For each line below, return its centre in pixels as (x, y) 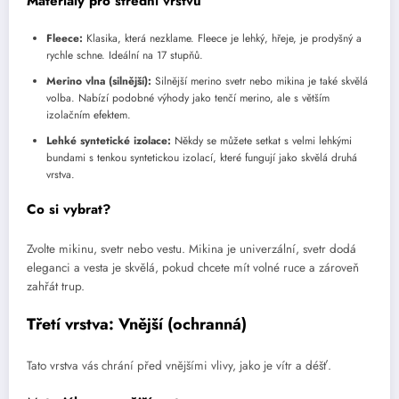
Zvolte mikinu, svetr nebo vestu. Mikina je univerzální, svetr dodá (191, 248)
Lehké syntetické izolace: (109, 141)
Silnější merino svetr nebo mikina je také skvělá (260, 81)
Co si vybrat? (69, 210)
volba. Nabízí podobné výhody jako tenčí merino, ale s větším (188, 98)
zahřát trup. (56, 286)
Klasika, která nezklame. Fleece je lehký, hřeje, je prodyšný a (222, 39)
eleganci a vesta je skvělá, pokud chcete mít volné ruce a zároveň (193, 267)
